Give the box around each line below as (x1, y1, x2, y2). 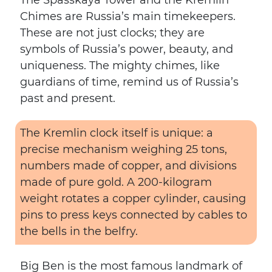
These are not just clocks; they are (20, 26, 205, 39)
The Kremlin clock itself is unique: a (20, 126, 213, 140)
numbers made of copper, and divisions (20, 159, 237, 172)
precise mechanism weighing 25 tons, (20, 143, 227, 156)
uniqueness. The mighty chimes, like (20, 59, 220, 72)
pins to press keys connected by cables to (20, 208, 247, 222)
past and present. (20, 92, 115, 105)
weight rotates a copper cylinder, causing (20, 192, 246, 205)
